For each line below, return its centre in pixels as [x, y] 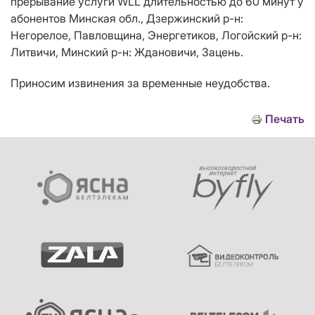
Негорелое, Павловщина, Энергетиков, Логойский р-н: [156, 36]
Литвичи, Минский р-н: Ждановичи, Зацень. [127, 52]
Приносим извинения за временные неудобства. [140, 83]
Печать [285, 119]
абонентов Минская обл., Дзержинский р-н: [127, 19]
